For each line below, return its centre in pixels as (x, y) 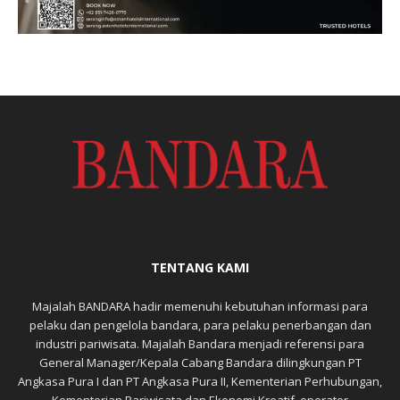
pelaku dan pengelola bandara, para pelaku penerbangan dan (200, 325)
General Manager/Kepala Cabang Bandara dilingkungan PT (200, 362)
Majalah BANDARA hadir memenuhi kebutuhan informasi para (200, 306)
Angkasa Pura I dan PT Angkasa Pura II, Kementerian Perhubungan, (200, 381)
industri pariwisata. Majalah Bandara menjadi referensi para (200, 343)
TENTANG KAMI (200, 267)
